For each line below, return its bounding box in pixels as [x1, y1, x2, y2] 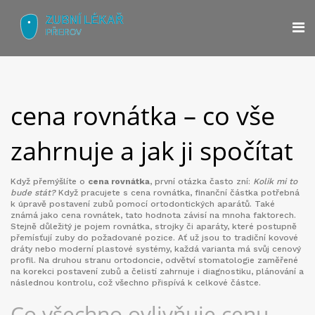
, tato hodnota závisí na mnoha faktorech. [120, 210, 296, 220]
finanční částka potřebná [195, 188, 300, 198]
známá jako [11, 210, 61, 220]
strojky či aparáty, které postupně [155, 221, 297, 231]
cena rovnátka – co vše [11, 98, 275, 133]
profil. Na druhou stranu [11, 255, 114, 265]
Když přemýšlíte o [11, 176, 88, 186]
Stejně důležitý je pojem [11, 221, 113, 231]
